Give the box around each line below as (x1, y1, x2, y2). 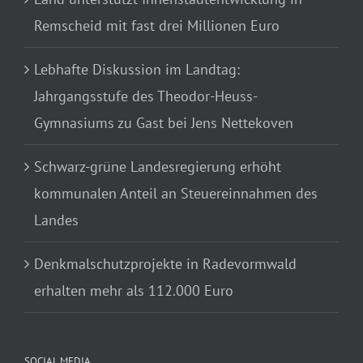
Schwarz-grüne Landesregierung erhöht (34, 157, 281, 177)
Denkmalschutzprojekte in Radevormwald (34, 254, 297, 274)
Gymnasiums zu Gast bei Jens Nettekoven (34, 113, 293, 133)
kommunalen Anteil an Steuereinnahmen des (34, 184, 318, 203)
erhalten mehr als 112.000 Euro (34, 281, 233, 301)
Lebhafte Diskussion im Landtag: (34, 60, 240, 79)
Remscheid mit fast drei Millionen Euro (34, 16, 280, 36)
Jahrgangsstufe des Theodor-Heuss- (34, 87, 258, 106)
